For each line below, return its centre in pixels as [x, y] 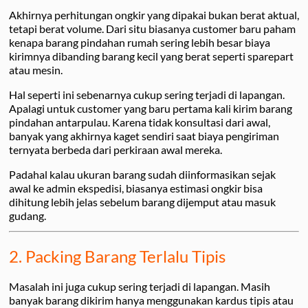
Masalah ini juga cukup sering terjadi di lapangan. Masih [140, 287]
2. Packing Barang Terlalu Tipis [117, 256]
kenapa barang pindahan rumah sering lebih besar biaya [140, 43]
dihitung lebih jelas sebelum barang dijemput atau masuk [142, 202]
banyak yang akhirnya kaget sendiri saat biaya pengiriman [144, 136]
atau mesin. [36, 70]
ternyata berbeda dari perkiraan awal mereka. [115, 150]
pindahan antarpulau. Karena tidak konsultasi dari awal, [140, 122]
